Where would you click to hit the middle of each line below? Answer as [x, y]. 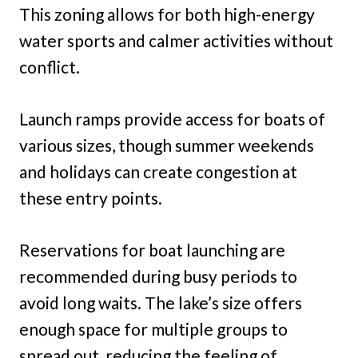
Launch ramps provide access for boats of [172, 119]
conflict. [50, 67]
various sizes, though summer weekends [167, 145]
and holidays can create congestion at [158, 172]
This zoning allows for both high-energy [167, 14]
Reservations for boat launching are [152, 250]
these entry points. [91, 198]
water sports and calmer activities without [176, 41]
